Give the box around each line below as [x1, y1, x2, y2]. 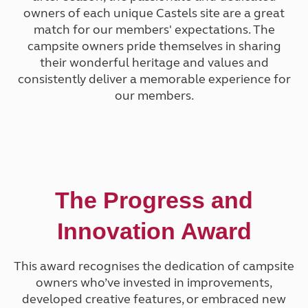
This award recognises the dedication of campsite [14, 258, 294, 274]
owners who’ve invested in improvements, [36, 275, 272, 291]
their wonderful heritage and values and [39, 55, 269, 71]
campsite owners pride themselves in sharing [27, 38, 281, 54]
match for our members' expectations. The [33, 22, 275, 38]
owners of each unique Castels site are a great [23, 5, 285, 21]
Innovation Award [56, 218, 252, 245]
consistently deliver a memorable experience [17, 71, 271, 87]
